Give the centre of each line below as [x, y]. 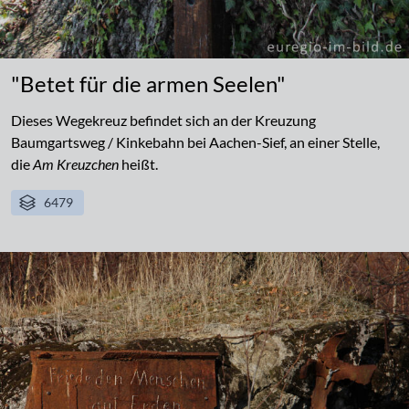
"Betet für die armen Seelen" [148, 84]
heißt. [138, 164]
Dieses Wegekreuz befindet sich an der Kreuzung [163, 121]
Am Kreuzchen [74, 164]
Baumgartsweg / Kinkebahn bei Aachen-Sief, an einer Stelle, [195, 142]
